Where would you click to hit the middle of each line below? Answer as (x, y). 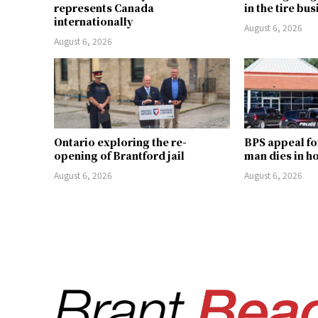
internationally (93, 22)
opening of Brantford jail (119, 156)
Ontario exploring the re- (120, 142)
